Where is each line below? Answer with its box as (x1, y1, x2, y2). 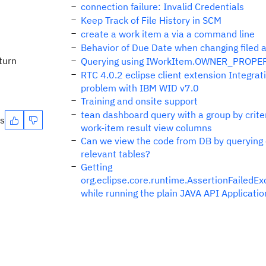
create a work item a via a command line (81, 28, 255, 40)
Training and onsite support (81, 95, 198, 107)
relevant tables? (81, 148, 150, 160)
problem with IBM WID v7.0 (81, 82, 199, 94)
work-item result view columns (81, 122, 212, 134)
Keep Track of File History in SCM (81, 14, 221, 26)
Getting (81, 161, 112, 173)
